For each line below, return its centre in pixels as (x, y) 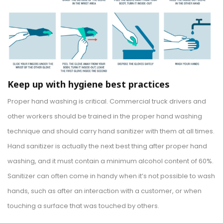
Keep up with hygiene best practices (89, 84)
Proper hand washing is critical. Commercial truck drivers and (107, 102)
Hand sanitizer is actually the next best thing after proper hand (107, 146)
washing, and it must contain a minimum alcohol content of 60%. (111, 161)
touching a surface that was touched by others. (84, 206)
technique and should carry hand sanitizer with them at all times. (111, 131)
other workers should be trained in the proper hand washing (105, 116)
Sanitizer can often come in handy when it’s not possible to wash (111, 176)
